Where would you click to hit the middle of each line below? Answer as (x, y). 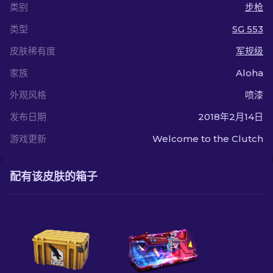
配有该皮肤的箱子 (54, 177)
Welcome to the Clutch (208, 139)
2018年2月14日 (231, 117)
